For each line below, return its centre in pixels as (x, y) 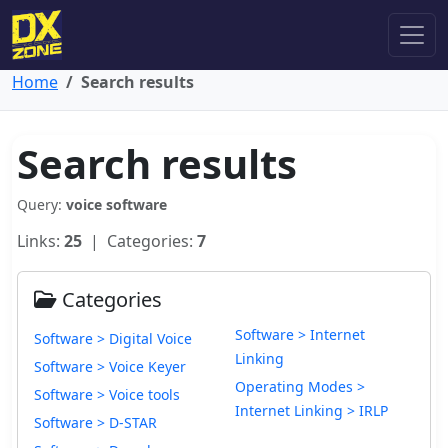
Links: (40, 241)
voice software (116, 204)
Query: (41, 204)
